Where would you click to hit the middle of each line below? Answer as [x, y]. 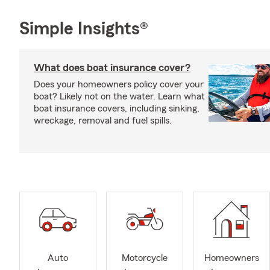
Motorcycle [145, 258]
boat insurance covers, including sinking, [117, 108]
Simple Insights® [84, 29]
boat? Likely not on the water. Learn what [119, 96]
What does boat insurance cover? [112, 67]
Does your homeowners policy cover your [119, 84]
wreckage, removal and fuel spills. [103, 121]
